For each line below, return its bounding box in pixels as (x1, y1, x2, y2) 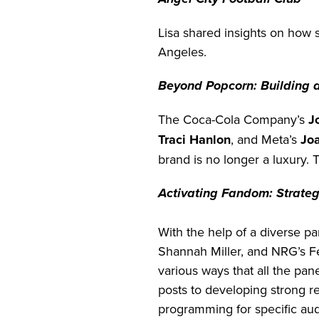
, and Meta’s (231, 130, 300, 149)
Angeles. (158, 43, 206, 61)
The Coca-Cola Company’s (158, 110, 308, 129)
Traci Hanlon (158, 130, 231, 150)
